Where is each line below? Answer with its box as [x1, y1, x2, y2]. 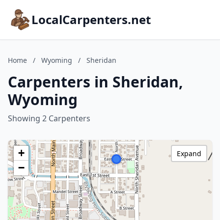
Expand [177, 149, 201, 158]
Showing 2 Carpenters [8, 113, 90, 124]
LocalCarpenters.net [31, 11, 151, 27]
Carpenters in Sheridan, [8, 72, 183, 92]
